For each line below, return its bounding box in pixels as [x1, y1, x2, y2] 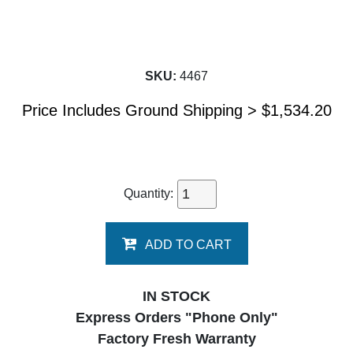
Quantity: [124, 186, 176, 200]
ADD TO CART [144, 238, 232, 251]
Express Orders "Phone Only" [75, 310, 278, 325]
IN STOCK [143, 288, 210, 304]
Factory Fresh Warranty [97, 331, 256, 347]
